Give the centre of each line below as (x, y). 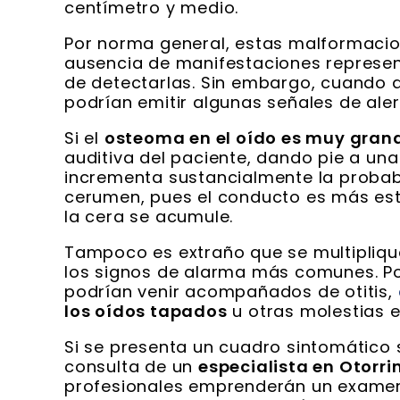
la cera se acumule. (149, 217)
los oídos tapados (146, 312)
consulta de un (132, 367)
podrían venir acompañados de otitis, (231, 292)
